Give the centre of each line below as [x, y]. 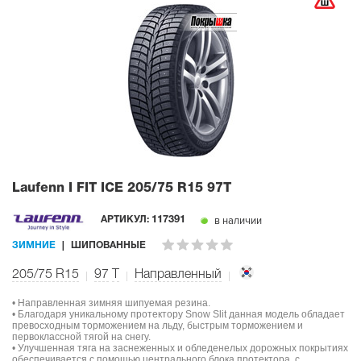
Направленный [178, 275]
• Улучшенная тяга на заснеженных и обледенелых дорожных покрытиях [180, 349]
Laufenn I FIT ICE [70, 188]
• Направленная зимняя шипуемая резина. [111, 303]
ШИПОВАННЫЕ [108, 246]
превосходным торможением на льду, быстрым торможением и [158, 326]
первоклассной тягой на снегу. [81, 337]
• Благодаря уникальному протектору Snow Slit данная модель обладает [178, 315]
